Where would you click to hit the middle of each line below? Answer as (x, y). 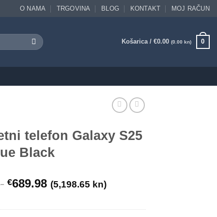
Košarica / (137, 41)
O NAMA (33, 8)
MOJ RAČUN (190, 8)
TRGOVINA (73, 8)
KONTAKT (145, 8)
